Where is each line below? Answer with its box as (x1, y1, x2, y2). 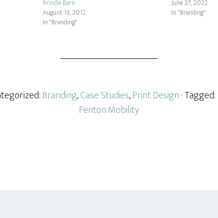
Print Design (132, 87, 179, 104)
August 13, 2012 (43, 7, 86, 18)
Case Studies (80, 87, 129, 104)
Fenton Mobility (79, 102, 139, 118)
